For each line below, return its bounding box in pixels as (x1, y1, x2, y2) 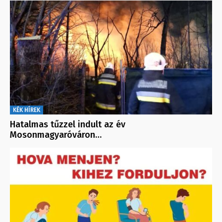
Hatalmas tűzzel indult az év (10, 118, 125, 130)
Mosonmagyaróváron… (10, 129, 102, 140)
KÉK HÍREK (13, 106, 40, 113)
